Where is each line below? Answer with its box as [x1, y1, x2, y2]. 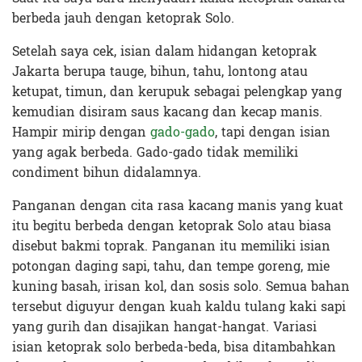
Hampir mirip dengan [12, 120, 150, 145]
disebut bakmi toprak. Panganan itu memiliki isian [12, 234, 330, 259]
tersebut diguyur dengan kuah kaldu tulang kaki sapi [12, 295, 346, 319]
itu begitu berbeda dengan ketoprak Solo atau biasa [12, 214, 331, 238]
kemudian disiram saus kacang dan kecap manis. [12, 100, 322, 124]
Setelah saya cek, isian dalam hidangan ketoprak [12, 40, 317, 64]
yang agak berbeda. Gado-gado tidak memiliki [12, 141, 298, 165]
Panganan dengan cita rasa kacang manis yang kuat [12, 194, 343, 218]
